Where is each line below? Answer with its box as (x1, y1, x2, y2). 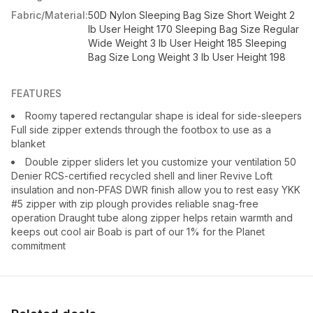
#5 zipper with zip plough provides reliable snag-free (11, 198, 259, 210)
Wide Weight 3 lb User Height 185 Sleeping (88, 37, 286, 49)
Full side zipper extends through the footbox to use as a (11, 124, 271, 136)
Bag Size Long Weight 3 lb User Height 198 (88, 51, 286, 63)
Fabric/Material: (11, 9, 88, 21)
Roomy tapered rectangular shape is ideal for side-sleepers (25, 110, 302, 122)
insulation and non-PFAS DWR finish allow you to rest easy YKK (11, 184, 300, 196)
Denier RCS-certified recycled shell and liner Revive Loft (11, 170, 272, 182)
